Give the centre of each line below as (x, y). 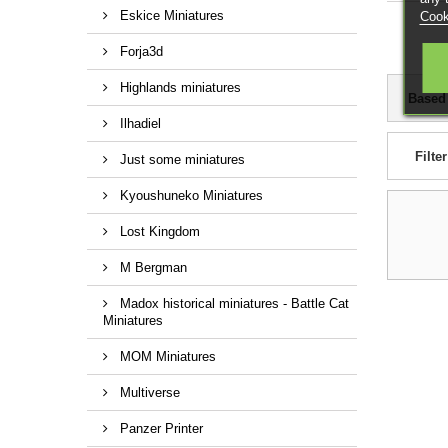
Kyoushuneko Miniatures (189, 195)
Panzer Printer (159, 428)
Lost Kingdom (158, 231)
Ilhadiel (138, 123)
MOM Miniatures (166, 356)
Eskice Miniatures (170, 15)
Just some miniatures (180, 159)
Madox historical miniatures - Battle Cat (232, 303)
